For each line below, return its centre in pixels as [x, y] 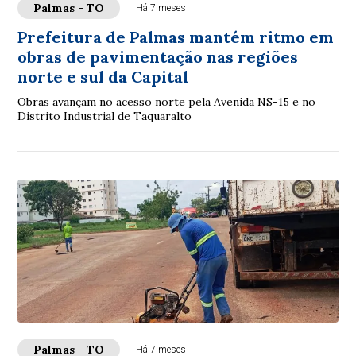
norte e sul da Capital [103, 76]
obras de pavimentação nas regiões [158, 56]
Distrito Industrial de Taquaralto [105, 116]
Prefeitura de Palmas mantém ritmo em [176, 37]
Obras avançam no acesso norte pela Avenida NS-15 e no [167, 101]
